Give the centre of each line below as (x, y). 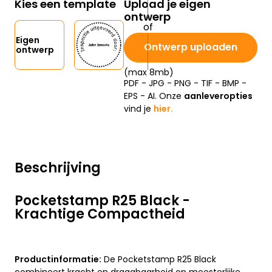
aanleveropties (218, 96)
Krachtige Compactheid (100, 214)
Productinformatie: (58, 260)
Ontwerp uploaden (191, 47)
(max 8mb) (149, 73)
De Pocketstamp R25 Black (159, 260)
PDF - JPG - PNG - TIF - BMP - (185, 83)
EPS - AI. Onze (154, 96)
